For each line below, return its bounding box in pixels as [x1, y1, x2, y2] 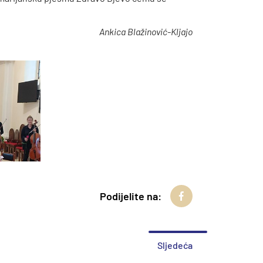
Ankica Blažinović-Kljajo [99, 26, 193, 38]
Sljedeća [157, 239, 193, 251]
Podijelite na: [99, 189, 161, 203]
